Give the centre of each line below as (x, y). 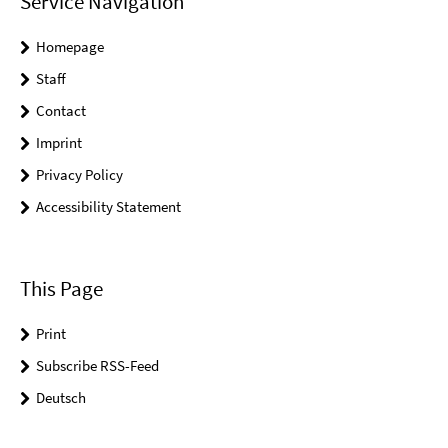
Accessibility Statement (108, 207)
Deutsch (61, 398)
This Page (61, 289)
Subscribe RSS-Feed (97, 366)
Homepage (70, 47)
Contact (61, 111)
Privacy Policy (79, 175)
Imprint (59, 143)
